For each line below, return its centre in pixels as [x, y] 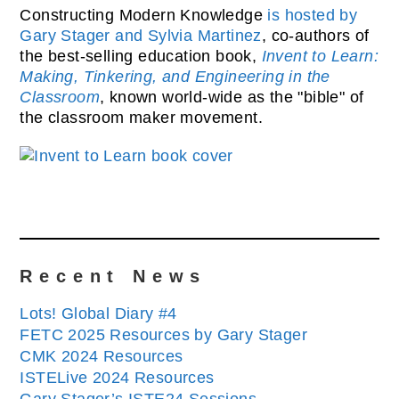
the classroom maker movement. [142, 118]
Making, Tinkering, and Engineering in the [175, 77]
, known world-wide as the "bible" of [232, 98]
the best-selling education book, [141, 57]
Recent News [114, 277]
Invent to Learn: [320, 57]
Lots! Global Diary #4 [98, 314]
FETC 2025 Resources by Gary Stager [164, 335]
